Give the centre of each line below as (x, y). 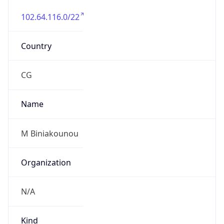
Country (36, 46)
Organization (46, 162)
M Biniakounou (49, 133)
